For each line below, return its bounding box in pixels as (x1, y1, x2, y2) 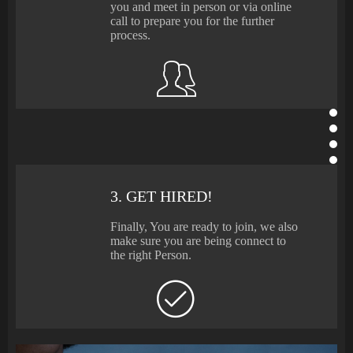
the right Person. (110, 247, 191, 262)
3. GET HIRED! (110, 187, 213, 205)
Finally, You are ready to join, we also (110, 219, 298, 233)
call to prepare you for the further (110, 13, 274, 28)
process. (110, 28, 150, 42)
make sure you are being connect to (110, 233, 286, 247)
